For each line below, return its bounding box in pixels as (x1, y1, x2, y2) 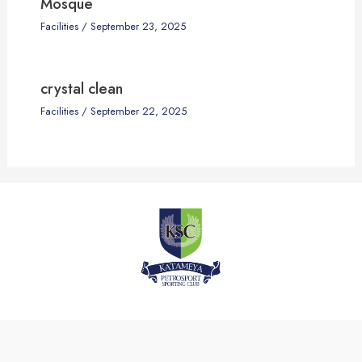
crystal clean (40, 78, 123, 100)
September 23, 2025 (90, 19, 186, 35)
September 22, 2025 (90, 103, 187, 120)
